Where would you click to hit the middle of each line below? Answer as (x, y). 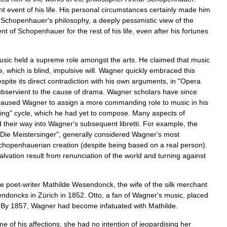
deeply (109, 20)
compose (113, 113)
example (170, 124)
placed (198, 195)
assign (68, 102)
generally (78, 134)
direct (37, 81)
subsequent (99, 124)
